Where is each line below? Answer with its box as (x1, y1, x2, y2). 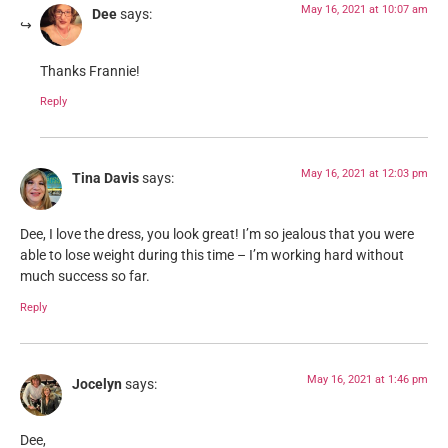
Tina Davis (72, 169, 139, 187)
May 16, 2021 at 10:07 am (301, 3, 428, 17)
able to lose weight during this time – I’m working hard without (20, 247, 404, 265)
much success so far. (20, 268, 150, 286)
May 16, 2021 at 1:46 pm (307, 372, 428, 386)
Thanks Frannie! (40, 62, 140, 80)
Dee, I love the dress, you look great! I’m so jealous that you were (20, 226, 414, 244)
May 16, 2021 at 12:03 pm (301, 166, 428, 180)
